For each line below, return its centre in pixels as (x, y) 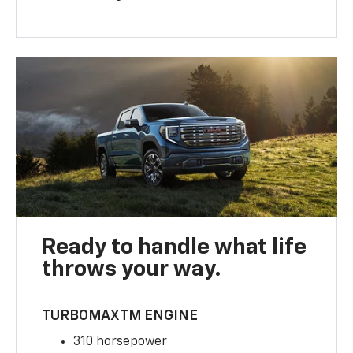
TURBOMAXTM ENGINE (120, 316)
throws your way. (132, 270)
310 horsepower (121, 342)
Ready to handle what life (175, 248)
